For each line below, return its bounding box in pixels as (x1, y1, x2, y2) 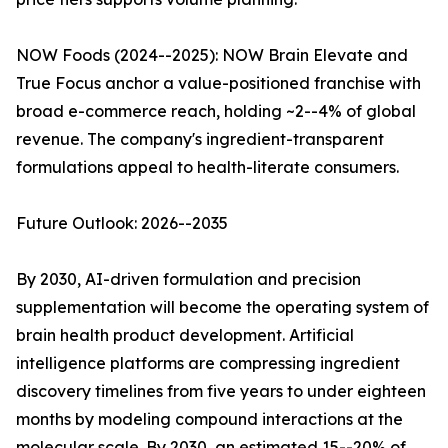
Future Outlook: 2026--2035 (16, 213, 228, 234)
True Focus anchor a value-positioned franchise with (16, 73, 421, 94)
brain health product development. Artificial (16, 325, 354, 346)
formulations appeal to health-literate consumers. (16, 157, 399, 178)
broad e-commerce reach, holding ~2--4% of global (16, 101, 416, 122)
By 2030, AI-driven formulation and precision (16, 269, 361, 290)
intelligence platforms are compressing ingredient (16, 353, 400, 374)
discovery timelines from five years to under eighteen (16, 381, 426, 402)
